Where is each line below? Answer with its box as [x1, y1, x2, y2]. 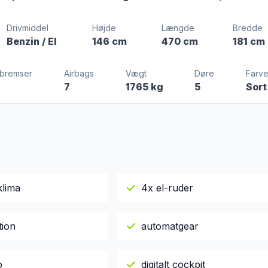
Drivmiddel [7, 23, 49, 33]
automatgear [141, 220, 199, 232]
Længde [161, 23, 194, 33]
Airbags [63, 68, 94, 78]
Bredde [233, 23, 263, 33]
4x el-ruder [141, 182, 193, 194]
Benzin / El [7, 35, 57, 47]
